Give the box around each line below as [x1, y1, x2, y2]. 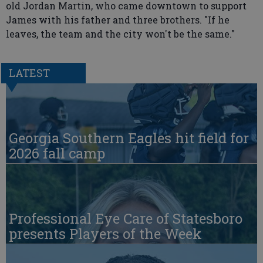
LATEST [8, 66, 50, 80]
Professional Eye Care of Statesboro [9, 209, 242, 228]
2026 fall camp [9, 144, 105, 163]
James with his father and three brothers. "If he [6, 13, 230, 26]
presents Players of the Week [9, 224, 202, 244]
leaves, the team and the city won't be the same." [6, 27, 235, 40]
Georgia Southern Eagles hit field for [9, 129, 249, 148]
